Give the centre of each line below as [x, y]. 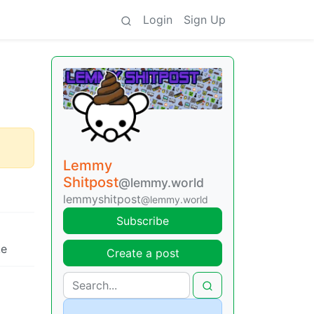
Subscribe [143, 220]
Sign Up [205, 20]
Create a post [143, 253]
